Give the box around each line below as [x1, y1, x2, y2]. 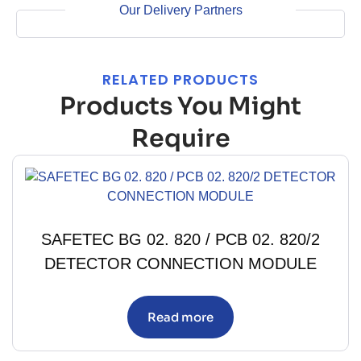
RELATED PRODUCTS [102, 68, 259, 89]
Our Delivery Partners [118, 2, 243, 17]
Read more [147, 309, 214, 325]
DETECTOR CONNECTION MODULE [44, 254, 317, 272]
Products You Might [60, 90, 301, 122]
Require [131, 122, 230, 154]
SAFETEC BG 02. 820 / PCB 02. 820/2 [41, 230, 320, 248]
